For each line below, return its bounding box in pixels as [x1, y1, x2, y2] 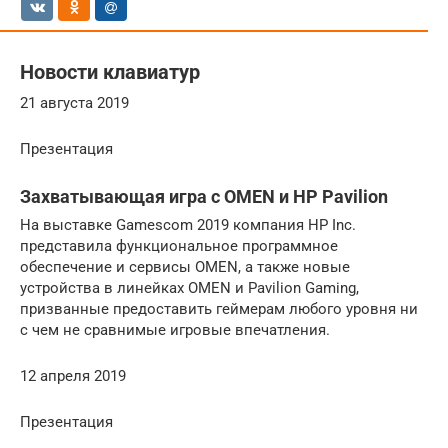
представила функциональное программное [20, 236, 338, 255]
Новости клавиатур [20, 61, 200, 84]
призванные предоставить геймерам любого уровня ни [20, 299, 418, 318]
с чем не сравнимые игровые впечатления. [20, 320, 330, 339]
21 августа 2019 [20, 93, 129, 112]
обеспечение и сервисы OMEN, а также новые [20, 257, 350, 276]
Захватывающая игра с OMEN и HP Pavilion [20, 185, 388, 207]
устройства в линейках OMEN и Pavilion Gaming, [20, 278, 359, 297]
